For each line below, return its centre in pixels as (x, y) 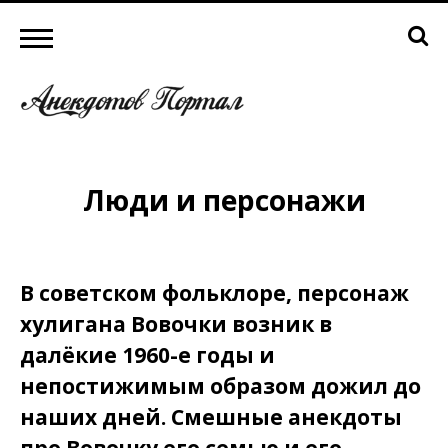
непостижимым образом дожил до (220, 385)
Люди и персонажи (224, 199)
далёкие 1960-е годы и (147, 354)
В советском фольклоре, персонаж (214, 292)
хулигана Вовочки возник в (176, 323)
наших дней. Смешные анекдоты (211, 416)
